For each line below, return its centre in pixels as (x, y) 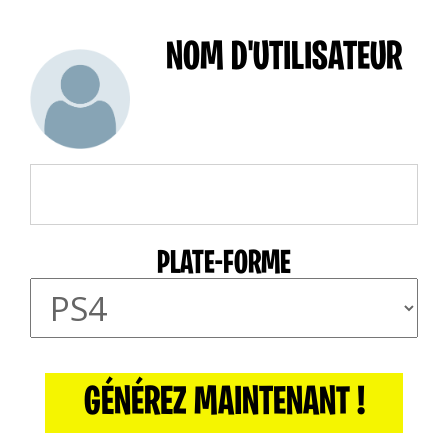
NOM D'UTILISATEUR (284, 59)
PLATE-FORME (224, 265)
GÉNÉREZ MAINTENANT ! (224, 404)
